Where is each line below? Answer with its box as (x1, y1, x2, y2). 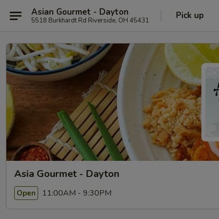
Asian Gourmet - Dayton (31, 6, 129, 18)
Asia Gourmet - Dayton (14, 167, 119, 180)
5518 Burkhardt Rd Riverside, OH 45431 (31, 16, 149, 25)
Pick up (176, 10, 204, 21)
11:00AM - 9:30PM (40, 187, 111, 198)
